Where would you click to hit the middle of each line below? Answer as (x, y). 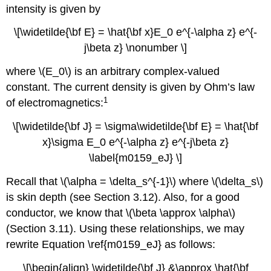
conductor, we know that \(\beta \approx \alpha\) (121, 213)
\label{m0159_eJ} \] (135, 158)
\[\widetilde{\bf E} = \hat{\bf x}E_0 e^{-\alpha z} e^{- (135, 32)
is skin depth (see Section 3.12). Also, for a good (123, 197)
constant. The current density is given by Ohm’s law (131, 87)
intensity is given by (54, 9)
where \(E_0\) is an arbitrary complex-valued (113, 72)
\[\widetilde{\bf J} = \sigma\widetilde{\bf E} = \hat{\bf (135, 126)
